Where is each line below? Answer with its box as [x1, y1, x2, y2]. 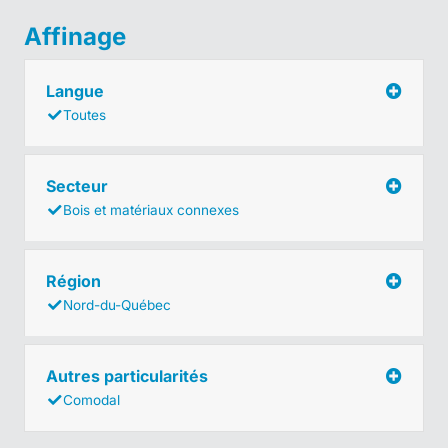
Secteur [46, 175, 112, 196]
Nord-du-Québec [63, 296, 171, 313]
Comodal [63, 391, 120, 408]
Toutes [63, 106, 106, 123]
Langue [46, 80, 108, 101]
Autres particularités [46, 365, 212, 386]
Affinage [24, 21, 126, 51]
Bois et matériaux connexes [63, 201, 239, 218]
